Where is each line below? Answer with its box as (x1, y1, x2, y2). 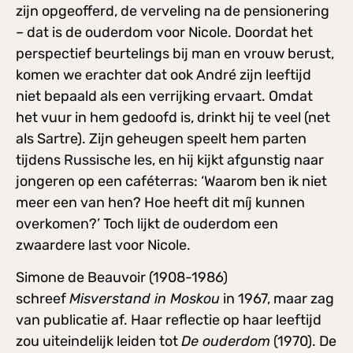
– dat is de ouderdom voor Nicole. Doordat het (16, 23, 313, 41)
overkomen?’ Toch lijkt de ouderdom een (16, 214, 278, 232)
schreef (16, 290, 69, 308)
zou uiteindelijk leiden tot (16, 333, 181, 351)
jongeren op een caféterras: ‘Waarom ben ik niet (16, 172, 327, 190)
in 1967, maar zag (220, 290, 334, 308)
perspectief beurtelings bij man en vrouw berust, (16, 44, 334, 62)
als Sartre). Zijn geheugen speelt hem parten (16, 129, 307, 147)
